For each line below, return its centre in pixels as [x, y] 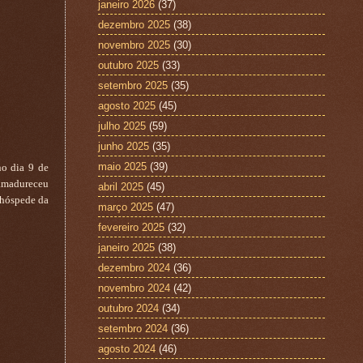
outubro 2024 [128, 308]
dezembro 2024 [134, 267]
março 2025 [126, 207]
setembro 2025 [133, 85]
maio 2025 [122, 166]
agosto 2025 [127, 105]
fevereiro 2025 [131, 227]
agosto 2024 [127, 348]
